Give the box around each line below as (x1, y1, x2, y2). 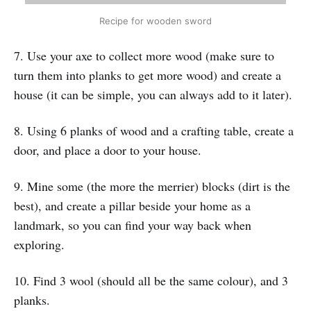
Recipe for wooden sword (99, 15, 212, 26)
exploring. (14, 235, 65, 253)
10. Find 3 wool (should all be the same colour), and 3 (14, 271, 288, 289)
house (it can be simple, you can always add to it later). (14, 85, 292, 103)
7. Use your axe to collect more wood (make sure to (14, 47, 274, 64)
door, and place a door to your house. (14, 141, 201, 158)
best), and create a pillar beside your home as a (14, 196, 251, 214)
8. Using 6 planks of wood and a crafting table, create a (14, 121, 294, 139)
